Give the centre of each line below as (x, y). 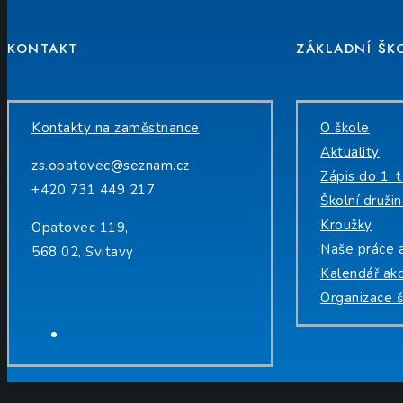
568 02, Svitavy (83, 252)
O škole (345, 128)
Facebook (102, 334)
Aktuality (350, 152)
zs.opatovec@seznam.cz (111, 166)
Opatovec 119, (80, 228)
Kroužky (346, 225)
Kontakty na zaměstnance (116, 128)
